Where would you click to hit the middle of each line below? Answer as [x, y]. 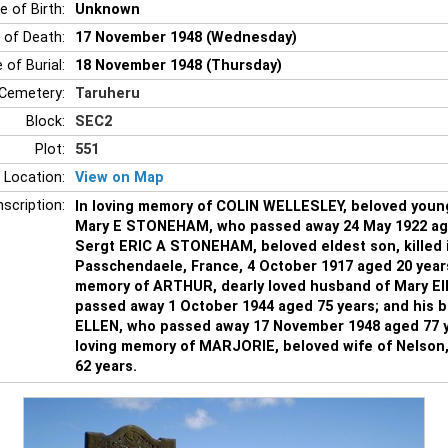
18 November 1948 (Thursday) [178, 65]
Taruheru [107, 93]
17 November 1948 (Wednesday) [186, 37]
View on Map [119, 177]
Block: [45, 121]
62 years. [106, 366]
